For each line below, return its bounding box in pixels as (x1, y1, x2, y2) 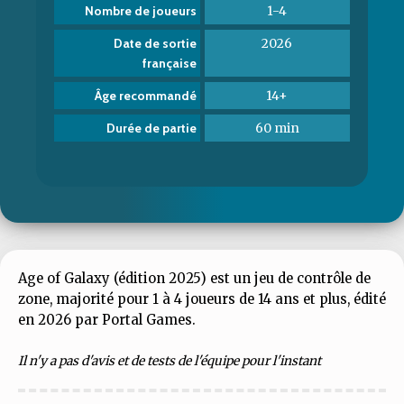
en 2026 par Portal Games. (18, 311, 196, 328)
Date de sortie (113, 36, 197, 50)
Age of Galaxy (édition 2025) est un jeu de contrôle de (18, 270, 371, 287)
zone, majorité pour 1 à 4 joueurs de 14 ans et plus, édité (18, 290, 386, 308)
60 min (254, 120, 299, 136)
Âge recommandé (94, 88, 197, 103)
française (142, 56, 197, 70)
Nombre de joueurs (84, 4, 197, 18)
